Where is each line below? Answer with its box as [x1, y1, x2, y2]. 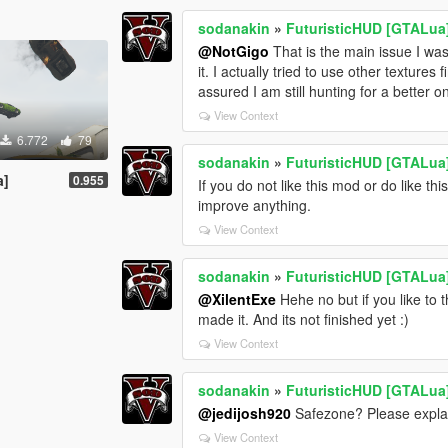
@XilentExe [198, 289, 277, 310]
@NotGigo [198, 41, 270, 62]
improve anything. [198, 195, 312, 216]
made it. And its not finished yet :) [198, 309, 410, 330]
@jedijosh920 [198, 403, 292, 424]
